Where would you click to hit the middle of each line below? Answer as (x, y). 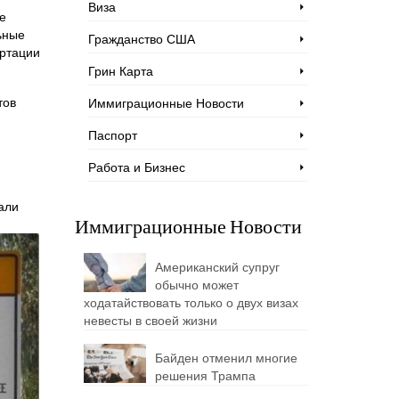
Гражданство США (141, 39)
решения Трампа (205, 376)
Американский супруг (217, 267)
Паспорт (112, 135)
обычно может (196, 285)
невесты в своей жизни (150, 321)
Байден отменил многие (226, 358)
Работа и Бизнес (136, 167)
